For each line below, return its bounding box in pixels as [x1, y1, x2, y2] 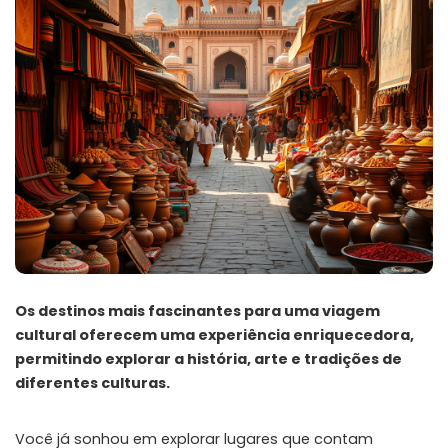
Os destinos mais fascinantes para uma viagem [15, 301, 380, 321]
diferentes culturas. [15, 373, 170, 393]
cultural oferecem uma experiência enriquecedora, [15, 325, 414, 345]
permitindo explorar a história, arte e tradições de [15, 349, 402, 369]
